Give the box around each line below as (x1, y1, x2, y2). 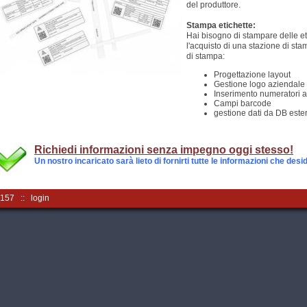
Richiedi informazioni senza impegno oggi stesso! (34, 144, 293, 156)
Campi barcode (214, 99, 271, 108)
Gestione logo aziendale (214, 79, 305, 89)
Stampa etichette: (186, 21, 256, 30)
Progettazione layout (214, 70, 291, 79)
